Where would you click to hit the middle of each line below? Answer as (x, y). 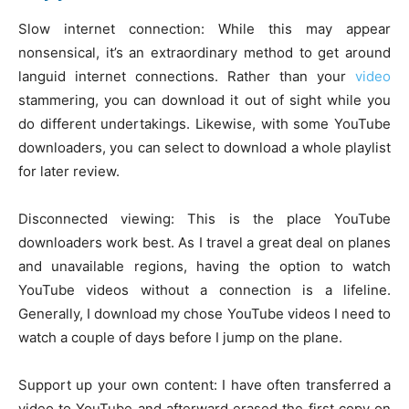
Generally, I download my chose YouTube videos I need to (204, 314)
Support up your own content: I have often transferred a (204, 385)
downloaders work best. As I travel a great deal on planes (204, 242)
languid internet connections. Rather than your (187, 76)
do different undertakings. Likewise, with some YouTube (204, 124)
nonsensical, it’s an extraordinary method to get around (204, 52)
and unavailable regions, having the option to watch (204, 266)
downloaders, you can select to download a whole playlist (204, 147)
